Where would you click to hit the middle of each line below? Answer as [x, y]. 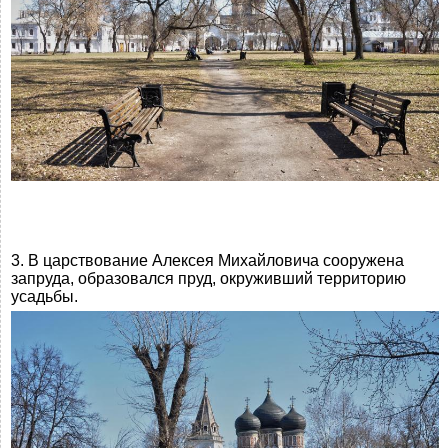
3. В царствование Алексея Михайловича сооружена [207, 261]
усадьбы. [44, 297]
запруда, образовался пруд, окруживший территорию [208, 279]
